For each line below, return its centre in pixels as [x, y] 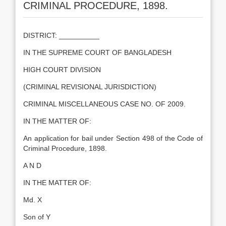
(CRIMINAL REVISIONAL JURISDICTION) [90, 87]
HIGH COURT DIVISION [62, 70]
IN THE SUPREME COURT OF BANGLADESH [97, 52]
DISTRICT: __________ [61, 35]
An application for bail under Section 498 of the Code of [113, 138]
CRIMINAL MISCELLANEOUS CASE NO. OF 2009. [104, 104]
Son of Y [37, 217]
